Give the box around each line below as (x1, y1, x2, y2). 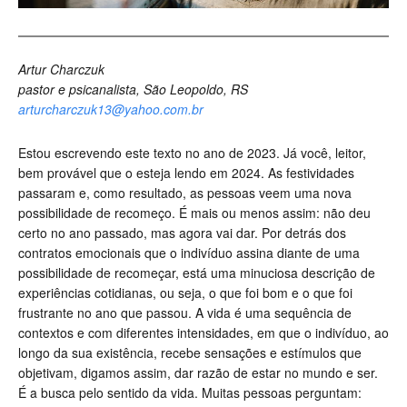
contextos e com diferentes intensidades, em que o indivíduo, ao (18, 323, 389, 342)
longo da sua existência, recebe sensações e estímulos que (18, 343, 362, 362)
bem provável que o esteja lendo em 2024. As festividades (18, 164, 354, 183)
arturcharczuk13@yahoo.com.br (18, 100, 203, 119)
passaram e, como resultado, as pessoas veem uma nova (18, 184, 352, 203)
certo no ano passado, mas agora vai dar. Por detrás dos (18, 223, 346, 243)
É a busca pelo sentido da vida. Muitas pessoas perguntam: (18, 383, 362, 402)
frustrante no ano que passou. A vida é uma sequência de (18, 303, 352, 323)
